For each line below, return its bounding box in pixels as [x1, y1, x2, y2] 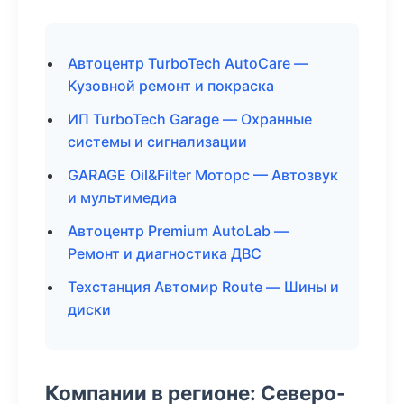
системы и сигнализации [68, 133, 247, 151]
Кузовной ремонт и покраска [68, 77, 274, 95]
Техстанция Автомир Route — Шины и [68, 278, 339, 296]
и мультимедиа [68, 188, 177, 207]
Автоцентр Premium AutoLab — [68, 222, 289, 240]
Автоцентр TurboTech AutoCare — [68, 54, 308, 72]
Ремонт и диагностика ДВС [68, 244, 262, 262]
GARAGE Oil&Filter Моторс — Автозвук [68, 166, 338, 184]
